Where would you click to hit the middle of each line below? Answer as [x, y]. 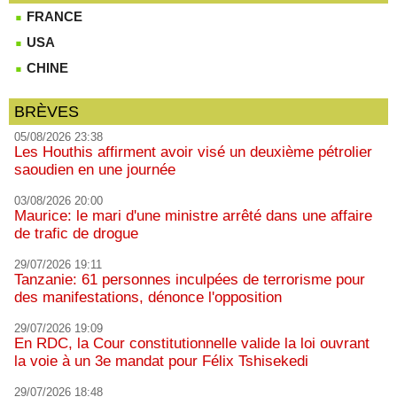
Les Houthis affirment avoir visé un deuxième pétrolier [193, 152]
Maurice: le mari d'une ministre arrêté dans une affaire [193, 215]
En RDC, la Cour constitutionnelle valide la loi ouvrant [192, 343]
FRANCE [53, 16]
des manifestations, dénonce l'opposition [148, 297]
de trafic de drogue [76, 233]
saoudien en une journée [95, 169]
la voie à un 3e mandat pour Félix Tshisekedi [161, 361]
